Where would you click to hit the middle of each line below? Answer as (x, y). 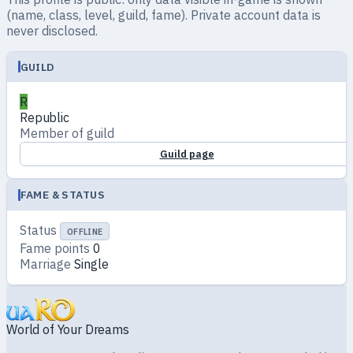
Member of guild (67, 134)
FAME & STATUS (62, 195)
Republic (45, 118)
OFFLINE (85, 231)
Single (91, 264)
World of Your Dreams (68, 329)
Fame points (55, 249)
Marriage (45, 264)
